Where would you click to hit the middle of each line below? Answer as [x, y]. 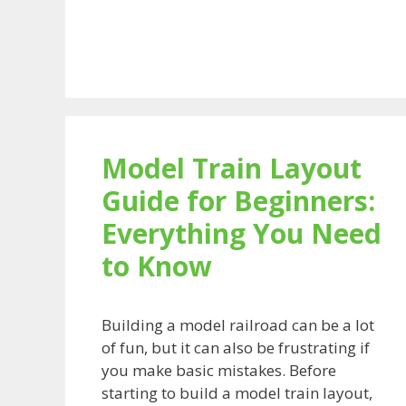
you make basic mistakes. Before [219, 370]
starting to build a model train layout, [237, 392]
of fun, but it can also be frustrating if [236, 347]
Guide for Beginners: [238, 200]
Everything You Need [242, 233]
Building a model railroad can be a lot [238, 324]
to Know [157, 266]
